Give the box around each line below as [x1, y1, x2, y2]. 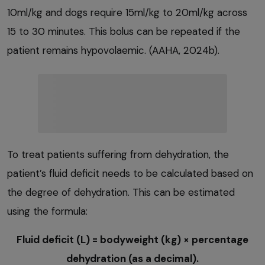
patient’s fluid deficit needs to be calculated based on [7, 167, 253, 180]
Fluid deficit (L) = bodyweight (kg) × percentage [17, 233, 248, 247]
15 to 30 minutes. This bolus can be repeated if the [7, 25, 240, 38]
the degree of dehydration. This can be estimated [7, 186, 235, 199]
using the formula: [7, 205, 88, 218]
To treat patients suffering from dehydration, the [7, 148, 229, 161]
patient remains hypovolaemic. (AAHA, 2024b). [7, 44, 219, 57]
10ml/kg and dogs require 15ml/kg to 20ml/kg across [7, 6, 247, 20]
